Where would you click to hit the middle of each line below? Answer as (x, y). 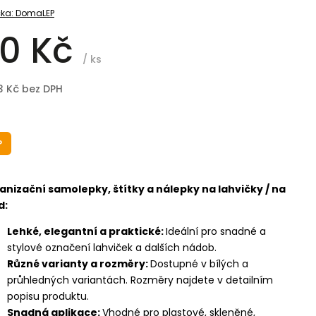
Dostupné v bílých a (199, 264)
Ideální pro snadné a (216, 231)
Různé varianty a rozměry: (79, 264)
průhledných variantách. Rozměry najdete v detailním (140, 280)
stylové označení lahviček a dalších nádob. (112, 248)
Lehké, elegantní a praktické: (86, 231)
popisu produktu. (48, 296)
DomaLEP (35, 13)
